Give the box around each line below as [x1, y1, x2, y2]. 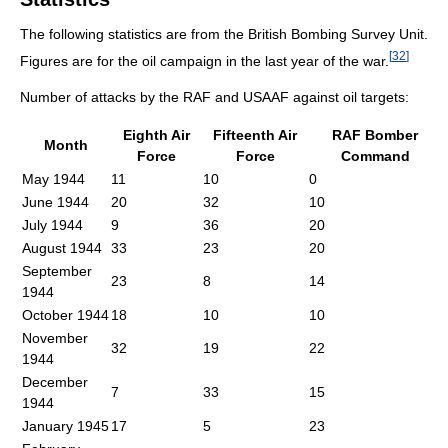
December [22, 374, 88, 391]
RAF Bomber [332, 127, 418, 144]
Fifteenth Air [213, 127, 297, 144]
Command [340, 148, 410, 165]
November [22, 330, 88, 347]
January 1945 [22, 418, 109, 435]
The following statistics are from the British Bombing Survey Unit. [20, 26, 428, 43]
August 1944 [22, 240, 102, 257]
